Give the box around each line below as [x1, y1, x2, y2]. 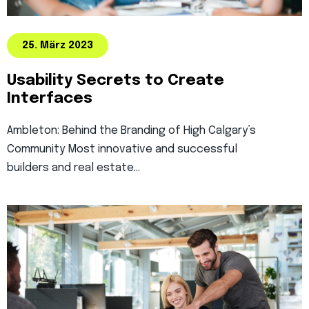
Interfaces [7, 91, 92, 106]
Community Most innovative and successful [7, 143, 237, 155]
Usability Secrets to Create [7, 73, 224, 88]
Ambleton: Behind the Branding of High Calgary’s [7, 125, 256, 137]
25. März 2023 [22, 41, 93, 50]
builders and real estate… [7, 162, 140, 174]
